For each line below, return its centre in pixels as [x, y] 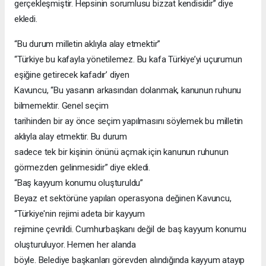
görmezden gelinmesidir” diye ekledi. [83, 167]
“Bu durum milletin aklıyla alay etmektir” [88, 44]
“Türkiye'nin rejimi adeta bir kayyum [80, 213]
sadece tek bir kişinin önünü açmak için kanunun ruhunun [121, 152]
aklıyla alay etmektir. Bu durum [71, 136]
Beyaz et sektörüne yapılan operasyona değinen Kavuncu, [123, 198]
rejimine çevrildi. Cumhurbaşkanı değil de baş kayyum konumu [130, 229]
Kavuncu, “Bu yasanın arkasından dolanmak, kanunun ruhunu [128, 90]
